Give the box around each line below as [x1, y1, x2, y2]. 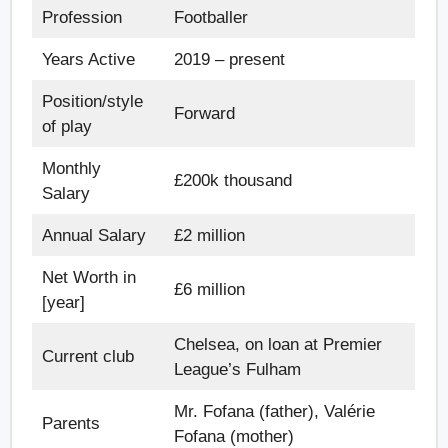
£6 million [173, 279, 250, 299]
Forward [173, 103, 240, 123]
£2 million [173, 225, 250, 245]
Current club [41, 346, 139, 366]
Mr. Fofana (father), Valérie [173, 401, 375, 421]
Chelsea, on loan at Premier [173, 334, 382, 354]
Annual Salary [41, 225, 151, 245]
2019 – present [173, 49, 290, 69]
